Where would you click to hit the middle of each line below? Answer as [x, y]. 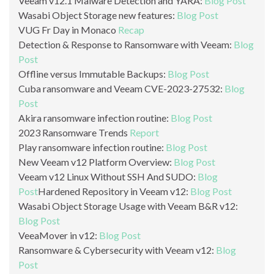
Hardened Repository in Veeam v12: [114, 191]
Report [144, 132]
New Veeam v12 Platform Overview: [96, 161]
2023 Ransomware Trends [74, 132]
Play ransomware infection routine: [92, 147]
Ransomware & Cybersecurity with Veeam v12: [117, 250]
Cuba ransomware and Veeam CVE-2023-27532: [121, 88]
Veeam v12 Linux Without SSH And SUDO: [108, 176]
